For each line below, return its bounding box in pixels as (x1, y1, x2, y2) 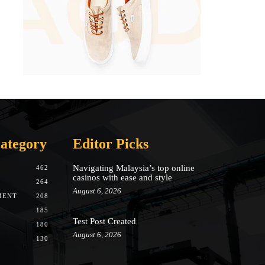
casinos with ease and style (72, 172, 172, 182)
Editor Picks (72, 135, 148, 151)
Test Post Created (72, 216, 136, 227)
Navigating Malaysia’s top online (72, 163, 195, 173)
